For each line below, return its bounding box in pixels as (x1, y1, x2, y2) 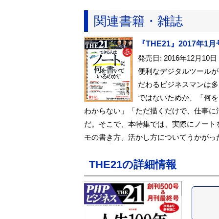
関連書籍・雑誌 (94, 14, 183, 28)
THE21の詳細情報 (89, 158, 176, 171)
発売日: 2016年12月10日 (138, 54, 217, 62)
